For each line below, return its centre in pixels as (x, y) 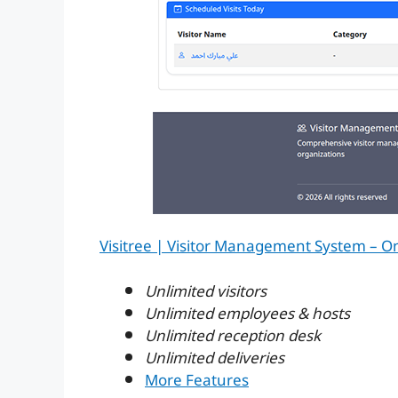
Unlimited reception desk (233, 336)
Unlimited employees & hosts (247, 314)
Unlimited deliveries (215, 358)
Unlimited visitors (206, 292)
